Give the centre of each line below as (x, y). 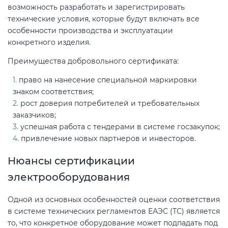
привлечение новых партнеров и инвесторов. (108, 139)
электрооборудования (69, 177)
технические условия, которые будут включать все (104, 19)
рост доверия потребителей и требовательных (110, 104)
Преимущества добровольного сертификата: (93, 61)
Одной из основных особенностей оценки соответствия (114, 199)
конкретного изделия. (49, 42)
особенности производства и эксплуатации (90, 31)
